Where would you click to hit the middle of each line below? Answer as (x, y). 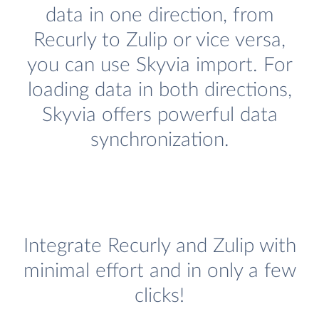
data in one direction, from (159, 16)
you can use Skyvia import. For (159, 66)
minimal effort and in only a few (159, 271)
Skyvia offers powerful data (159, 115)
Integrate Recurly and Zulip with (159, 246)
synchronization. (159, 140)
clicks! (159, 296)
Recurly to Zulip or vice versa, (159, 41)
